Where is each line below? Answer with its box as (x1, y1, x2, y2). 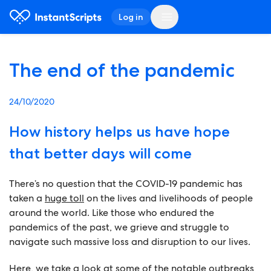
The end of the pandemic (9, 59, 235, 82)
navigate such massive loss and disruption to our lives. (9, 235, 250, 248)
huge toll (45, 192, 84, 204)
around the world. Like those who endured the (9, 206, 214, 219)
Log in (118, 11, 143, 22)
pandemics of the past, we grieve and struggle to (9, 221, 229, 233)
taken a (9, 192, 45, 204)
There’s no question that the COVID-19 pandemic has (9, 177, 243, 190)
